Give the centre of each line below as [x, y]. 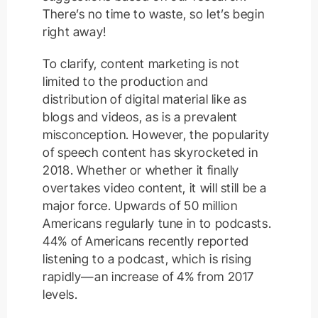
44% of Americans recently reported [146, 241]
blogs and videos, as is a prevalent [141, 117]
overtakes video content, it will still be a [155, 188]
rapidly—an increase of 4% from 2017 [149, 277]
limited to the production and [126, 82]
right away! [75, 32]
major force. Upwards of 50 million [140, 206]
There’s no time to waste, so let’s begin [154, 14]
